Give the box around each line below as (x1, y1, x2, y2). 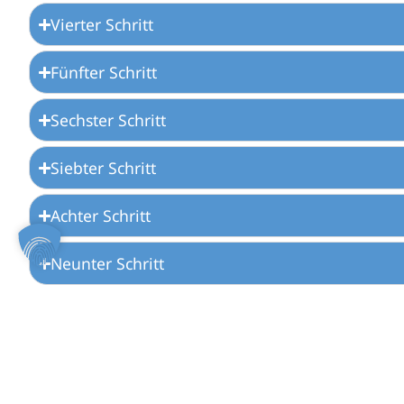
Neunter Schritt (50, 252, 165, 275)
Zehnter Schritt (50, 300, 162, 323)
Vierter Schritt (50, 14, 154, 36)
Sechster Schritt (50, 109, 167, 132)
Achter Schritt (50, 205, 151, 227)
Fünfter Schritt (50, 61, 158, 84)
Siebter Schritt (50, 157, 157, 179)
